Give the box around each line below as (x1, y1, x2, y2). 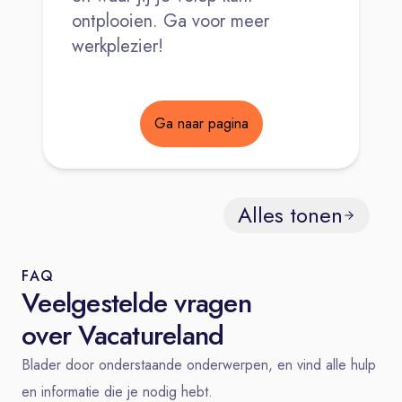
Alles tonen (238, 198, 343, 231)
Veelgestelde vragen (22, 283, 251, 322)
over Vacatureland (22, 315, 224, 354)
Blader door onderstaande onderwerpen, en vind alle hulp (22, 354, 376, 375)
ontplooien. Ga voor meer (72, 7, 269, 34)
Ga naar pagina (153, 112, 249, 134)
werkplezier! (72, 32, 163, 59)
